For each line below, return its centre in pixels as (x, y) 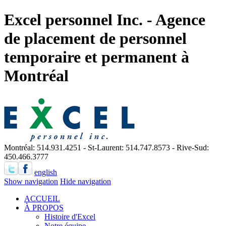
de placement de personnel (95, 39)
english (46, 172)
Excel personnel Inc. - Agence (105, 20)
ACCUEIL (42, 198)
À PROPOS (44, 207)
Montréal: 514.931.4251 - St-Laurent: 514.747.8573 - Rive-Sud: (106, 147)
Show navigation (31, 181)
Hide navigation (86, 181)
